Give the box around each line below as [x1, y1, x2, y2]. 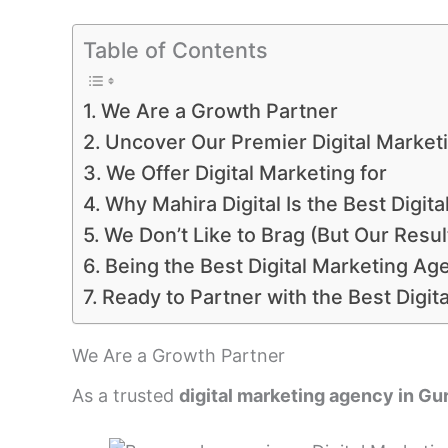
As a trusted [72, 385, 179, 407]
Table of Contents [83, 37, 268, 64]
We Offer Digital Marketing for [105, 161, 387, 186]
